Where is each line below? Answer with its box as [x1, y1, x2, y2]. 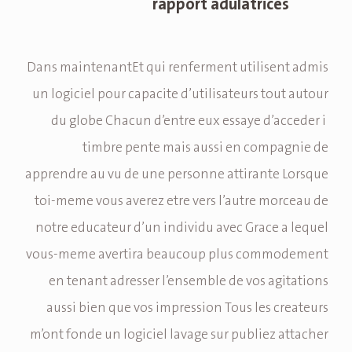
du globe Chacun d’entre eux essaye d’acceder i [51, 111, 328, 132]
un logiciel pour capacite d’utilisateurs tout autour [32, 84, 328, 105]
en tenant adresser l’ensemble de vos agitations [49, 271, 328, 292]
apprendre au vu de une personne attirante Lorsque [25, 164, 328, 185]
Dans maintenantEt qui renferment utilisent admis [27, 57, 328, 79]
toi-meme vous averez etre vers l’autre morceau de [35, 191, 328, 212]
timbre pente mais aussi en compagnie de [82, 137, 328, 159]
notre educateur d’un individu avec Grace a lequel [35, 218, 328, 239]
